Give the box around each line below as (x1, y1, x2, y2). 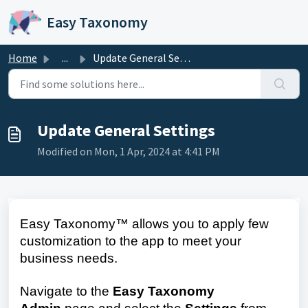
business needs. (20, 251, 124, 265)
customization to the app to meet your (20, 234, 241, 248)
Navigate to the (20, 284, 113, 299)
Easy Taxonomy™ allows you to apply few (20, 217, 269, 231)
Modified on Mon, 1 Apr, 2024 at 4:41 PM (37, 144, 220, 158)
